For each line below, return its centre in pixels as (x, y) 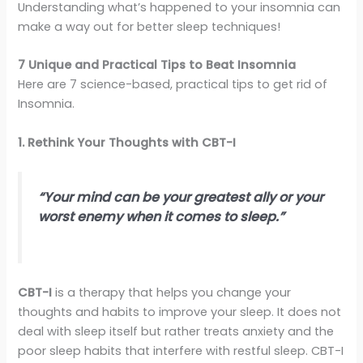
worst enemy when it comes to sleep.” (162, 216)
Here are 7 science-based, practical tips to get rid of (173, 85)
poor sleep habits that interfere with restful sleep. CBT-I (181, 351)
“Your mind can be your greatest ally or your (181, 197)
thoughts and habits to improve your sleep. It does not (180, 312)
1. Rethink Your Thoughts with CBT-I (127, 142)
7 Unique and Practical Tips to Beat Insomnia (157, 65)
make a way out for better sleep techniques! (149, 26)
